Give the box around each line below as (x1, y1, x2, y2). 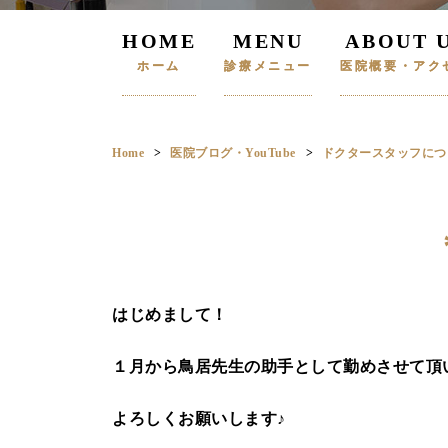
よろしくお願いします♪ (112, 410, 286, 427)
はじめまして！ (112, 306, 228, 323)
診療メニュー (224, 59, 313, 73)
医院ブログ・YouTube (170, 146, 296, 160)
